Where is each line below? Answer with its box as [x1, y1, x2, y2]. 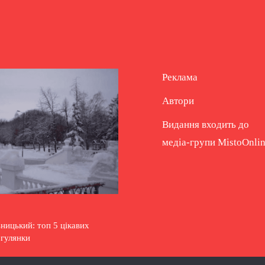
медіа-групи [162, 137, 218, 148]
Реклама [162, 72, 198, 83]
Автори [162, 95, 194, 107]
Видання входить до [162, 119, 249, 131]
